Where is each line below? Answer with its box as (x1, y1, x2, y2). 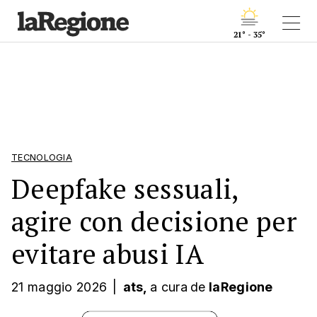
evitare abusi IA (11, 236, 204, 272)
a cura (150, 279, 188, 294)
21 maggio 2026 (11, 279, 108, 294)
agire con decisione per (11, 203, 296, 239)
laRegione (209, 279, 273, 294)
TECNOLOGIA (11, 152, 72, 163)
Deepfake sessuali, (11, 171, 238, 207)
